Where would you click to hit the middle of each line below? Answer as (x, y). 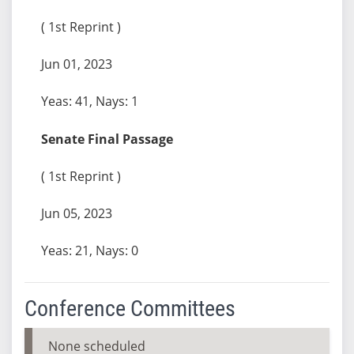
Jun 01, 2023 (76, 64)
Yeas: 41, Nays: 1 (89, 101)
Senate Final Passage (107, 139)
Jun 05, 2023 (76, 213)
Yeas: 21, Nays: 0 (89, 250)
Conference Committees (130, 308)
